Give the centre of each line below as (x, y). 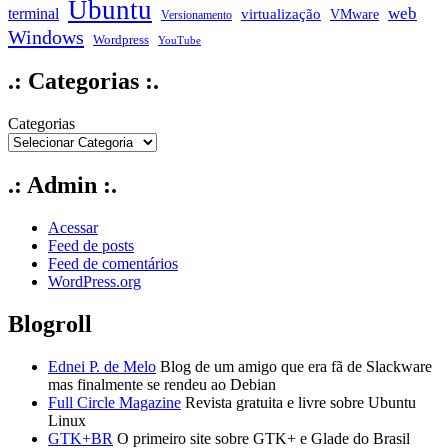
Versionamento (196, 14)
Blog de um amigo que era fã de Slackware (294, 366)
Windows (46, 36)
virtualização (281, 13)
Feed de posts (91, 246)
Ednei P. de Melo (102, 366)
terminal (33, 13)
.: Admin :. (62, 185)
